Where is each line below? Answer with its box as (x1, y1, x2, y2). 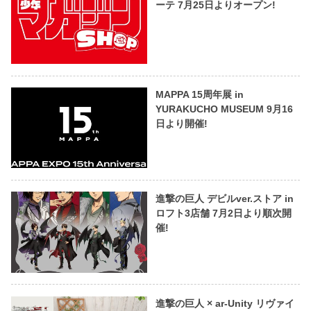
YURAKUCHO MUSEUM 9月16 (155, 103, 293, 115)
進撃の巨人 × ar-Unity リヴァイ (155, 297, 294, 309)
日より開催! (155, 118, 208, 130)
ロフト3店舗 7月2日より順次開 (155, 208, 292, 219)
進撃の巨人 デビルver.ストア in (155, 193, 294, 205)
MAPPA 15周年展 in (155, 89, 244, 101)
